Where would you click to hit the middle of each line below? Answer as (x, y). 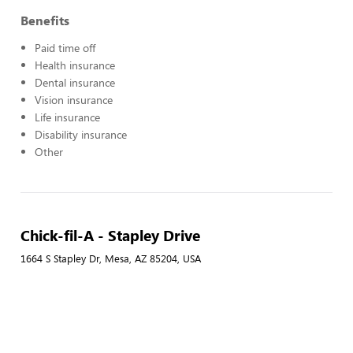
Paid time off (65, 48)
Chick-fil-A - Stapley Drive (110, 235)
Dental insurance (75, 82)
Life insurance (67, 117)
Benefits (45, 20)
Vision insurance (74, 100)
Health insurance (75, 65)
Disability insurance (81, 134)
